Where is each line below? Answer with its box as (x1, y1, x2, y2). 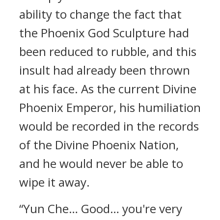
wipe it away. (19, 174, 90, 190)
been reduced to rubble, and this (19, 43, 196, 59)
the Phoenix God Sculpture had (19, 25, 189, 41)
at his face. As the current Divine (19, 81, 196, 97)
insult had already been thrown (19, 62, 190, 78)
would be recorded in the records (19, 118, 199, 134)
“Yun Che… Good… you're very (19, 200, 182, 217)
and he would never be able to (19, 155, 183, 171)
